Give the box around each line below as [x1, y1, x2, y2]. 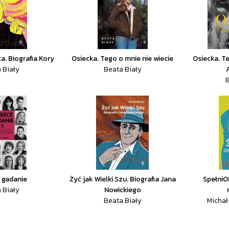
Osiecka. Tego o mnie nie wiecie [72, 53, 174, 64]
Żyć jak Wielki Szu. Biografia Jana [69, 174, 176, 185]
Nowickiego [104, 185, 141, 195]
